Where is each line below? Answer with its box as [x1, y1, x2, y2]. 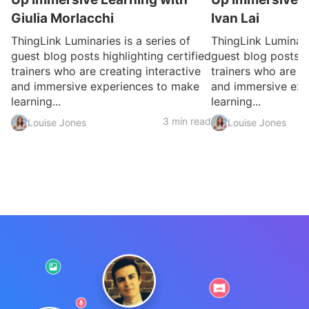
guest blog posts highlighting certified [11, 49, 211, 63]
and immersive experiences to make [11, 79, 199, 94]
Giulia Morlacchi [11, 10, 114, 27]
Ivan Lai [211, 10, 259, 27]
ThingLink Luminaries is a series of [11, 34, 190, 48]
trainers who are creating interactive [11, 64, 201, 79]
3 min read [163, 115, 211, 128]
